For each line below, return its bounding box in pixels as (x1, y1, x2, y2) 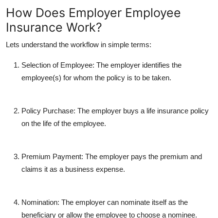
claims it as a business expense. (21, 164, 125, 173)
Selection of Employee (21, 60, 92, 69)
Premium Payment (21, 152, 81, 161)
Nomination (21, 198, 57, 206)
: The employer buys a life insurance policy (73, 106, 209, 115)
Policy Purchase (21, 106, 73, 115)
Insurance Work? (6, 19, 102, 35)
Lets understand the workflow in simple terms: (6, 40, 151, 49)
